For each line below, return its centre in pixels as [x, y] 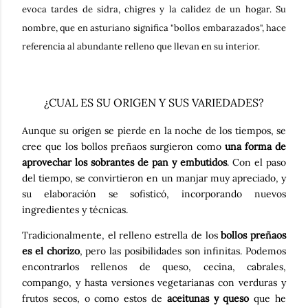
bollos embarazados [217, 28]
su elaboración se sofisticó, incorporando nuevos [154, 194]
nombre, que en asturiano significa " [98, 28]
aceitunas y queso [206, 299]
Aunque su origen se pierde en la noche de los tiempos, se [154, 131]
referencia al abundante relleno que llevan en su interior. [141, 47]
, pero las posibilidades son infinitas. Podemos [183, 251]
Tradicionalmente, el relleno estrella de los [122, 235]
